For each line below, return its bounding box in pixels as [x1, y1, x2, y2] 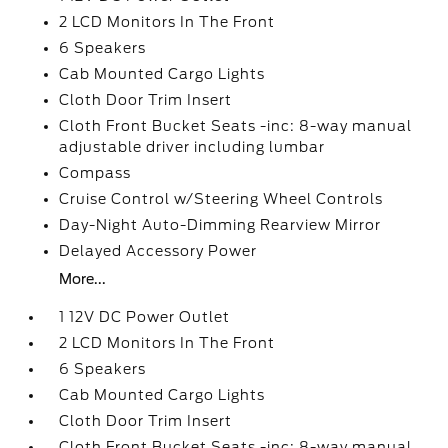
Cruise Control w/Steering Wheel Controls [59, 191, 384, 207]
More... [59, 271, 107, 287]
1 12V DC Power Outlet [59, 309, 231, 325]
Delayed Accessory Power [59, 243, 258, 259]
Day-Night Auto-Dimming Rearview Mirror [59, 217, 382, 233]
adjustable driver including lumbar [59, 139, 326, 155]
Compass [59, 165, 132, 181]
